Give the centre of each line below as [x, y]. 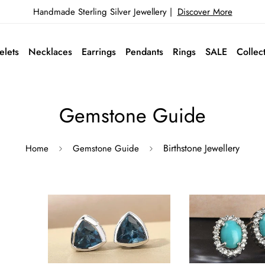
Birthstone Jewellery [201, 148]
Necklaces [50, 51]
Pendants [144, 51]
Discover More [205, 12]
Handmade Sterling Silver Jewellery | [104, 12]
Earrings [98, 51]
